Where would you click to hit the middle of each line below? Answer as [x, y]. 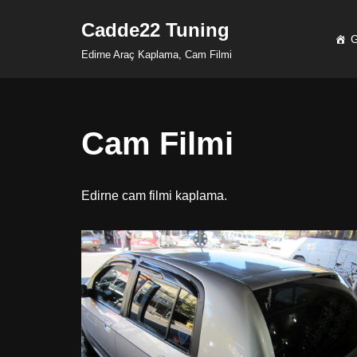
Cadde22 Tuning [155, 30]
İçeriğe [31, 44]
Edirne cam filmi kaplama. [154, 196]
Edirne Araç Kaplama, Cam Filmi [157, 55]
